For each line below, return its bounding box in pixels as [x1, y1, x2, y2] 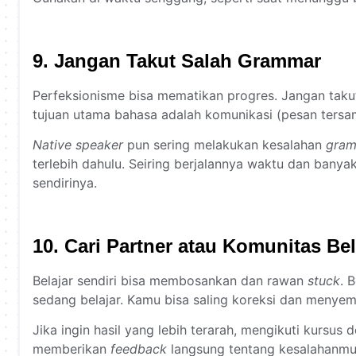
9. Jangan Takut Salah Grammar [33, 49, 321, 72]
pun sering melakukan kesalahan [123, 136, 326, 153]
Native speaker [33, 136, 123, 153]
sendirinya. [33, 174, 97, 191]
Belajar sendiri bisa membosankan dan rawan [33, 272, 308, 288]
